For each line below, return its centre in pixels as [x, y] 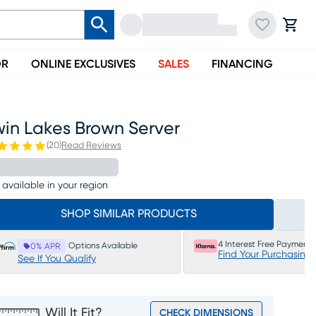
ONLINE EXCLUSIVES [83, 64]
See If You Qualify [57, 259]
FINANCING [242, 64]
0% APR [45, 246]
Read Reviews [91, 146]
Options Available [103, 245]
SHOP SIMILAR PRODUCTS [128, 214]
